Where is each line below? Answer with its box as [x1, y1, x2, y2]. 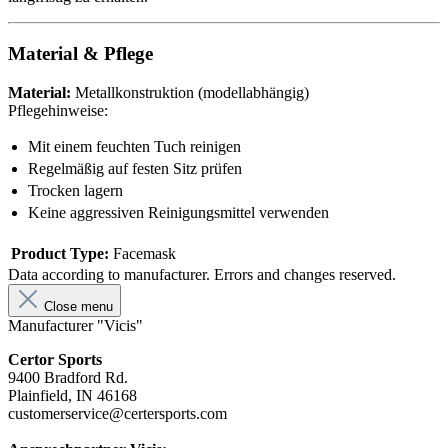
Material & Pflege [8, 42, 153, 64]
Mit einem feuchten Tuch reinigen [28, 137, 241, 155]
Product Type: [11, 244, 109, 262]
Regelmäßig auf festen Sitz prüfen [28, 159, 242, 177]
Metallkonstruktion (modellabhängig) [71, 83, 309, 101]
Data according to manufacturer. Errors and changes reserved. [8, 265, 396, 283]
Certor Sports [8, 350, 102, 368]
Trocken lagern [28, 181, 123, 199]
